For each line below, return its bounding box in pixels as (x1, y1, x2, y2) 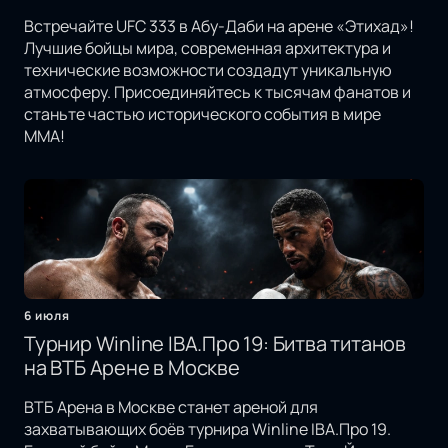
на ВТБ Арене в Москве (24, 354, 240, 382)
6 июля (24, 307, 70, 325)
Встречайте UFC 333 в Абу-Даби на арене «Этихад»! (24, 15, 414, 38)
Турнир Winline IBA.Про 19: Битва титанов (24, 330, 407, 358)
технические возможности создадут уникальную (24, 59, 392, 82)
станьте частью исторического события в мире (24, 103, 381, 126)
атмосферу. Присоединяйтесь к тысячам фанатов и (24, 81, 411, 104)
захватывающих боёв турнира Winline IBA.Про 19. (24, 418, 391, 441)
